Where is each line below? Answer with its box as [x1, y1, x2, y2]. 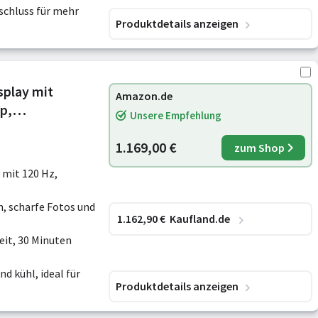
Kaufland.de [170, 211, 230, 226]
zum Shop [234, 141, 285, 155]
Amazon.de [116, 89, 172, 103]
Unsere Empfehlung [130, 109, 221, 122]
